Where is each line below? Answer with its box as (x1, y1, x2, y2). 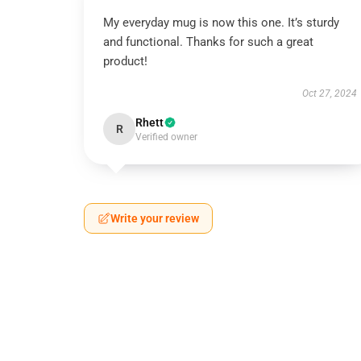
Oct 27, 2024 (301, 88, 357, 99)
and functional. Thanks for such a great (103, 35, 313, 49)
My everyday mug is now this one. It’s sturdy (103, 15, 339, 30)
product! (103, 54, 147, 68)
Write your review (110, 212, 199, 225)
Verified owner (135, 131, 197, 143)
